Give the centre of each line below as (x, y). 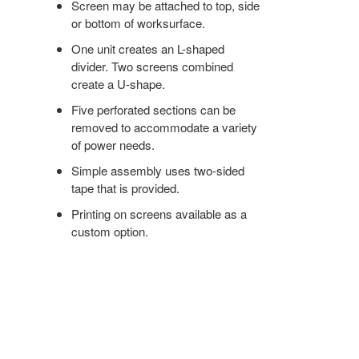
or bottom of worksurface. (139, 22)
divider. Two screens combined (153, 66)
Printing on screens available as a (159, 213)
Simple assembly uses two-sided (158, 170)
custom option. (110, 231)
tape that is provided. (126, 188)
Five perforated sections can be (154, 109)
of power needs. (113, 144)
